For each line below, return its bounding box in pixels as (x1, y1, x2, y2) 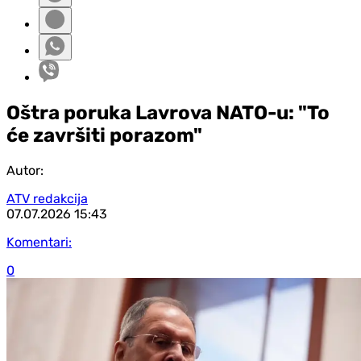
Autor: (6, 162, 44, 178)
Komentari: (6, 234, 72, 250)
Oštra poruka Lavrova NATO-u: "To (6, 101, 330, 124)
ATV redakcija (6, 190, 88, 206)
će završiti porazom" (6, 123, 202, 147)
